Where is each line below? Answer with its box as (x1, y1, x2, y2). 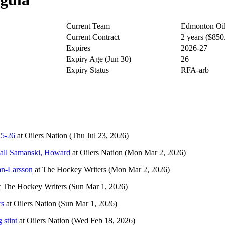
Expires (66, 43, 90, 52)
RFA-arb (181, 65, 209, 74)
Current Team (66, 21, 110, 30)
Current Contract (66, 32, 120, 41)
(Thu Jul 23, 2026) (69, 131, 129, 140)
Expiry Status (66, 65, 109, 74)
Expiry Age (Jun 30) (66, 54, 131, 63)
